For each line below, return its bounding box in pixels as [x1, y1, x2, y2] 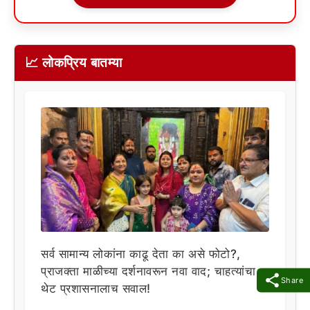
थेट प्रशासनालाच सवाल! [41, 281, 151, 295]
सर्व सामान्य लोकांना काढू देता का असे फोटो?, [41, 246, 241, 261]
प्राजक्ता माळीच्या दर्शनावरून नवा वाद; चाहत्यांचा [41, 264, 255, 278]
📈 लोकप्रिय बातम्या [25, 54, 122, 71]
